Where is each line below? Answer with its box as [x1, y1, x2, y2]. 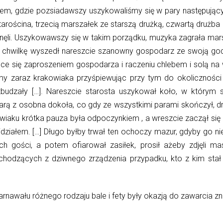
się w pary [142, 6, 183, 16]
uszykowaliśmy [89, 6, 142, 16]
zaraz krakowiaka [7, 73, 77, 83]
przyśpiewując [77, 73, 127, 83]
